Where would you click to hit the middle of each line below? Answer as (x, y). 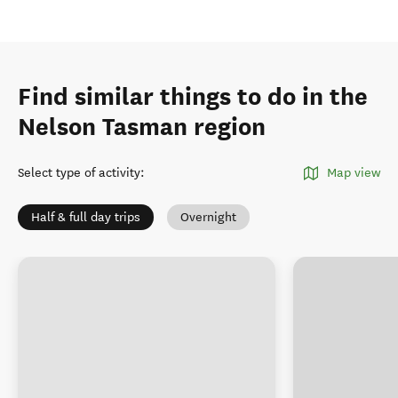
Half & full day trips (86, 217)
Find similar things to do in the (193, 97)
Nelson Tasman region (142, 127)
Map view (354, 173)
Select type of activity (79, 173)
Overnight (208, 217)
